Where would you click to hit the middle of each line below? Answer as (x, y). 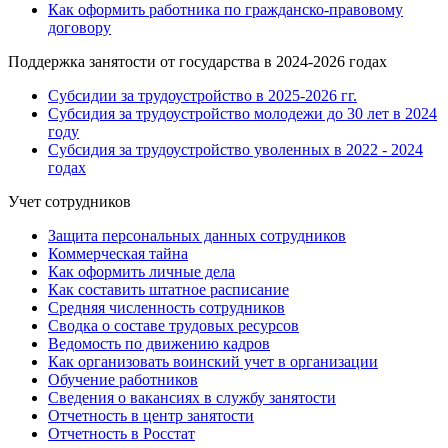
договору (79, 28)
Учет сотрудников (69, 202)
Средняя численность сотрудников (166, 308)
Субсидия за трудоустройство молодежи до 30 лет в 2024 (242, 114)
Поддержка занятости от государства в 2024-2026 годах (197, 62)
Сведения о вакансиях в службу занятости (192, 398)
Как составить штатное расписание (168, 290)
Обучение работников (123, 380)
